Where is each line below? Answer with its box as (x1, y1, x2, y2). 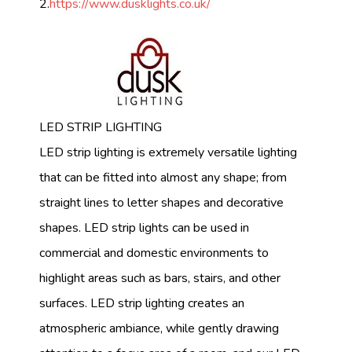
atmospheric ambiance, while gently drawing (39, 320, 279, 338)
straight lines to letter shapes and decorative (39, 194, 284, 212)
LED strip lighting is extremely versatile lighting (39, 144, 297, 162)
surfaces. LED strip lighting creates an (39, 295, 244, 313)
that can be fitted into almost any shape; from (39, 169, 287, 187)
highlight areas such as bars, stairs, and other (39, 269, 280, 288)
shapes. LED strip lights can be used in (39, 219, 249, 237)
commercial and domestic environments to (39, 244, 269, 262)
